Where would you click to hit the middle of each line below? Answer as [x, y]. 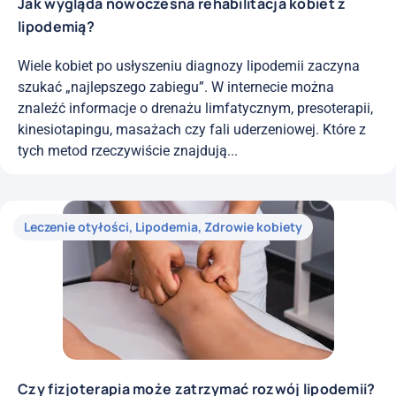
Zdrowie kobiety [253, 227]
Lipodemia [167, 227]
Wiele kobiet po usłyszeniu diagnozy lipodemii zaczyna [189, 66]
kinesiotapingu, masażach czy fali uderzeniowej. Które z [192, 130]
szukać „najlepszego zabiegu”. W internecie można [176, 88]
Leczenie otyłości [76, 227]
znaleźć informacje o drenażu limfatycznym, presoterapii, [195, 109]
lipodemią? [57, 27]
